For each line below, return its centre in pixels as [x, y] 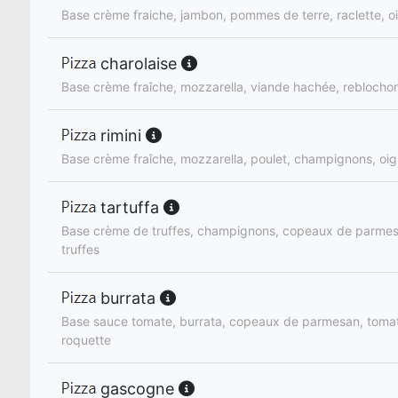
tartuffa [130, 208]
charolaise [139, 63]
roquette [86, 340]
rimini [121, 135]
